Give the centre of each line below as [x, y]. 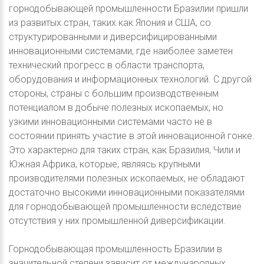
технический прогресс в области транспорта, [107, 65]
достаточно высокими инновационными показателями [127, 193]
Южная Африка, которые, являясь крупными [105, 164]
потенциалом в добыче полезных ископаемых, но [116, 108]
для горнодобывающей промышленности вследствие [125, 207]
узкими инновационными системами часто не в [110, 122]
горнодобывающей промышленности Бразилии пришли [128, 9]
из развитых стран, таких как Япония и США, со [110, 23]
